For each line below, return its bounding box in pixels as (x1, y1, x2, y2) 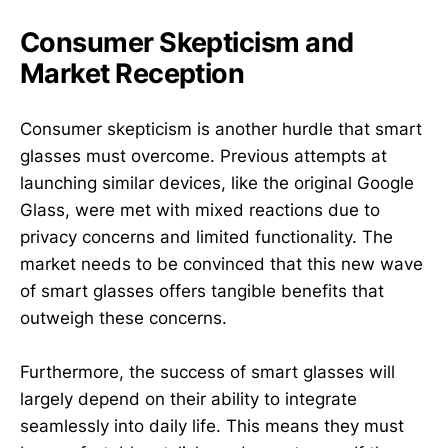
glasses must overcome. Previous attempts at (20, 146, 387, 167)
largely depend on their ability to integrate (20, 389, 357, 410)
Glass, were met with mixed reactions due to (20, 200, 380, 221)
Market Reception (20, 57, 245, 90)
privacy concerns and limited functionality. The (20, 227, 393, 248)
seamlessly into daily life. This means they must (20, 416, 404, 437)
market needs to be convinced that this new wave (20, 254, 423, 275)
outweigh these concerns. (20, 308, 227, 329)
